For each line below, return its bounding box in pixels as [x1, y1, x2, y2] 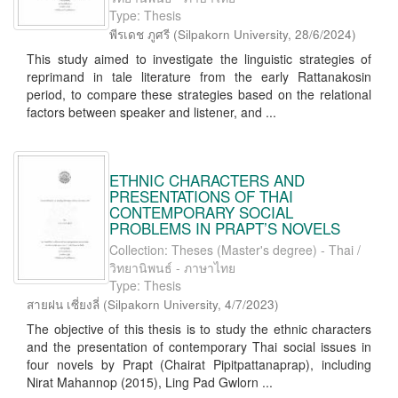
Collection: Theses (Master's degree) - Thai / [109, 241, 361, 259]
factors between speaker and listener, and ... [27, 103, 276, 121]
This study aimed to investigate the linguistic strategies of [27, 50, 371, 68]
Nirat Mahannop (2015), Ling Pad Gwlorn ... [27, 373, 273, 391]
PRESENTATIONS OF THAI [109, 185, 293, 207]
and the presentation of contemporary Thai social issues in [27, 338, 371, 355]
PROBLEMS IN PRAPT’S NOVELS [109, 217, 340, 239]
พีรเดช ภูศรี [109, 26, 170, 43]
